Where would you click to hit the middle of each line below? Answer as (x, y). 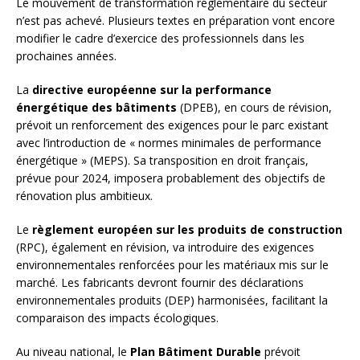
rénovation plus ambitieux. (84, 196)
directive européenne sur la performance (152, 90)
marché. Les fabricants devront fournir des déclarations (160, 283)
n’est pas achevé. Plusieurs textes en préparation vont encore (176, 21)
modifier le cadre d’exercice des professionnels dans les (160, 39)
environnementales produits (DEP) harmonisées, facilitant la (172, 301)
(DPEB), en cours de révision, (254, 108)
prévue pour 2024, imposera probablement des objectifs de (171, 178)
